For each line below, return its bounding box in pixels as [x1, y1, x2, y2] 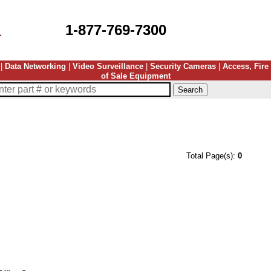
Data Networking [5, 62, 66, 71]
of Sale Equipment [100, 71, 171, 80]
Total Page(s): [186, 151, 235, 160]
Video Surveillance [73, 62, 143, 71]
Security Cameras [150, 62, 216, 71]
